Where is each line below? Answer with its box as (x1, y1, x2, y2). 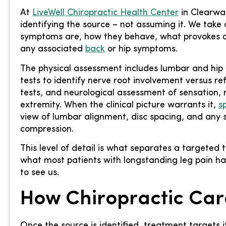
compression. (20, 124, 74, 134)
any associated (20, 44, 85, 54)
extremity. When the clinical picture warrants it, (20, 100, 218, 110)
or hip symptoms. (105, 44, 178, 54)
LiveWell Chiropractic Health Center (32, 8, 179, 18)
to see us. (20, 168, 59, 178)
